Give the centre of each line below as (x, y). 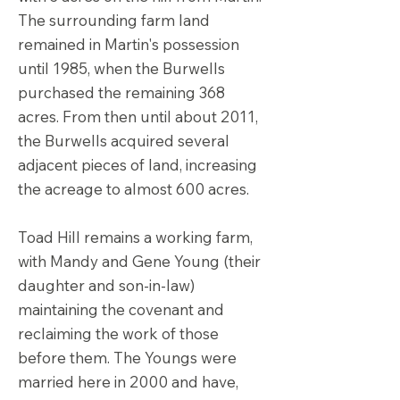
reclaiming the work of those (118, 333)
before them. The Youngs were (127, 358)
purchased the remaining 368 (121, 92)
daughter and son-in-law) (106, 285)
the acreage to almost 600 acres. (133, 189)
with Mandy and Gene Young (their (139, 261)
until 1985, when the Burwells (121, 68)
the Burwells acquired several (124, 141)
